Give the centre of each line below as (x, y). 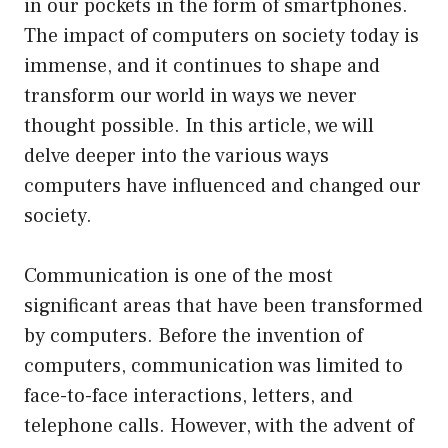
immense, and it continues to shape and (202, 65)
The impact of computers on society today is (221, 35)
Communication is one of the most (178, 275)
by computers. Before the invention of (193, 335)
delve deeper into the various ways (176, 155)
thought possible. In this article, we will (199, 125)
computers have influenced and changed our (222, 185)
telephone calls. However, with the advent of (219, 425)
